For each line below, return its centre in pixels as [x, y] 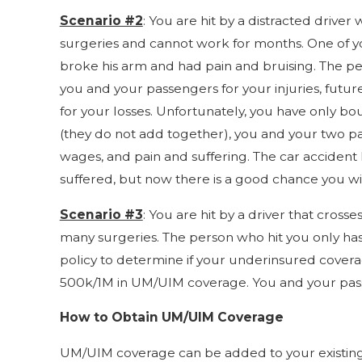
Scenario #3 [101, 214]
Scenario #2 [101, 21]
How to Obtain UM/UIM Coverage [171, 318]
